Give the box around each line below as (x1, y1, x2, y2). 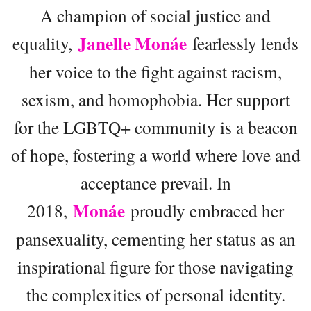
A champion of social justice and (40, 3, 271, 27)
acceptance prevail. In (80, 170, 231, 194)
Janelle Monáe (78, 30, 187, 56)
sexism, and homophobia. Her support (21, 87, 290, 111)
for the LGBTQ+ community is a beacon (13, 115, 298, 139)
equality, (12, 31, 78, 55)
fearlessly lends (187, 31, 299, 55)
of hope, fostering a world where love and (10, 142, 301, 167)
